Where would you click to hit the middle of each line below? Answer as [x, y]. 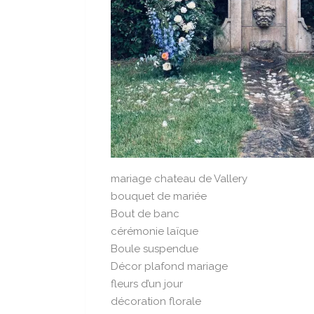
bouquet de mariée [159, 196]
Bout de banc [145, 213]
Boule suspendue [155, 248]
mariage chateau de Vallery [179, 178]
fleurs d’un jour [147, 284]
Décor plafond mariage [169, 266]
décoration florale [156, 301]
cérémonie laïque [155, 231]
